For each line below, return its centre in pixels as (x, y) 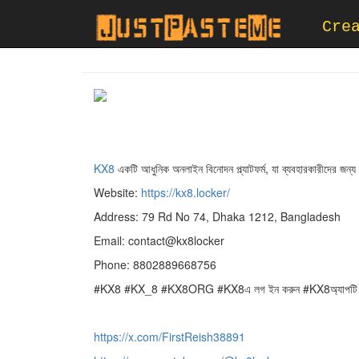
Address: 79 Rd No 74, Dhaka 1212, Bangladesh (217, 216)
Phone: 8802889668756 (155, 264)
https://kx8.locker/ (186, 192)
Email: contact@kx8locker (159, 240)
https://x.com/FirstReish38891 (169, 337)
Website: (117, 192)
